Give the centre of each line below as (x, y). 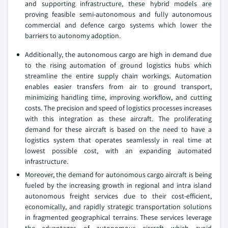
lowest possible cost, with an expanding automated (118, 151)
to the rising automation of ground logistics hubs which (118, 65)
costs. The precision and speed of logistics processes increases (118, 108)
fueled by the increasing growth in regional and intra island (118, 186)
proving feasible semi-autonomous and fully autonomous (118, 15)
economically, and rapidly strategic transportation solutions (118, 207)
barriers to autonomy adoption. (73, 36)
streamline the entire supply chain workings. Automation (118, 76)
